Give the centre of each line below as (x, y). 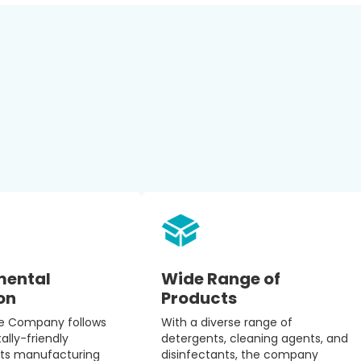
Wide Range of (221, 279)
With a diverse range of (227, 322)
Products (199, 298)
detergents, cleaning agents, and (255, 338)
